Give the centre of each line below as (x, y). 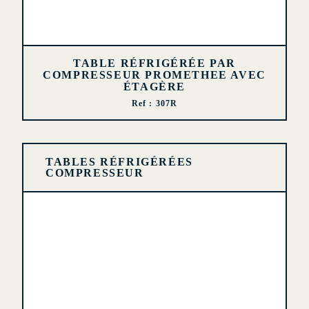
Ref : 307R (154, 103)
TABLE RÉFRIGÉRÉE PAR (154, 63)
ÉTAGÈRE (154, 87)
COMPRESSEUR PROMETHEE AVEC (154, 75)
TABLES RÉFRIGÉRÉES (119, 162)
